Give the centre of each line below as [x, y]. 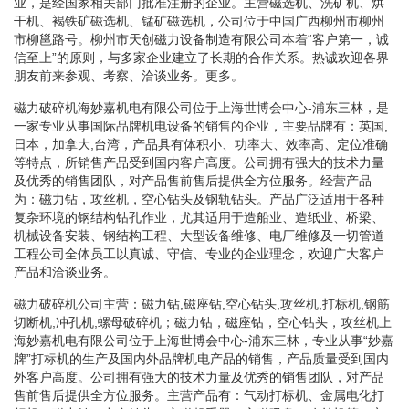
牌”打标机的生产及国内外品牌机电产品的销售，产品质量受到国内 [201, 358]
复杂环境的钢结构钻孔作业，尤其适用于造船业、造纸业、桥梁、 [199, 217]
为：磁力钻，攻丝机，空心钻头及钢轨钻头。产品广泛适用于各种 [199, 199]
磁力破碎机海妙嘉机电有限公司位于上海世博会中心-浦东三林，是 [201, 107]
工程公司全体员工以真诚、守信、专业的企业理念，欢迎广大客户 [199, 253]
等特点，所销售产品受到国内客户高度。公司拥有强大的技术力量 [199, 162]
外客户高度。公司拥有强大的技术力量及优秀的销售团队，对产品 [199, 377]
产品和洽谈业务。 [65, 272]
